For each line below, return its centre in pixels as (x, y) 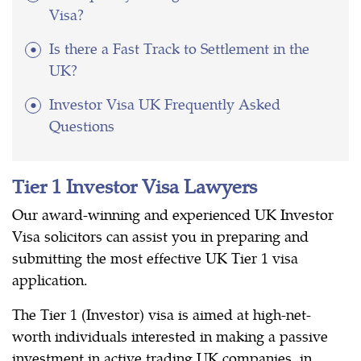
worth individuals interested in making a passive (170, 336)
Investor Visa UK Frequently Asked (165, 104)
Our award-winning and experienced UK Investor (173, 214)
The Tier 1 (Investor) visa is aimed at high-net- (162, 314)
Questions (82, 126)
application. (50, 280)
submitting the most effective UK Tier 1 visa (155, 258)
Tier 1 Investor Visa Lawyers (135, 186)
